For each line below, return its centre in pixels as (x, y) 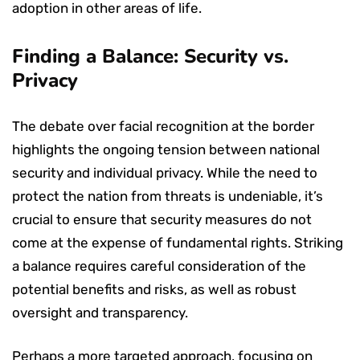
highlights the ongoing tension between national (166, 149)
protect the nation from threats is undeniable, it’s (168, 196)
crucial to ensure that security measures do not (162, 219)
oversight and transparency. (100, 312)
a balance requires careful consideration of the (159, 266)
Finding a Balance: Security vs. (150, 56)
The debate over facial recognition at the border (163, 126)
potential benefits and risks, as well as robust (154, 289)
